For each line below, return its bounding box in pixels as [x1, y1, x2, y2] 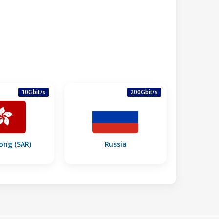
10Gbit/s [22, 88, 45, 96]
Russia [104, 139, 127, 149]
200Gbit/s [131, 88, 158, 96]
